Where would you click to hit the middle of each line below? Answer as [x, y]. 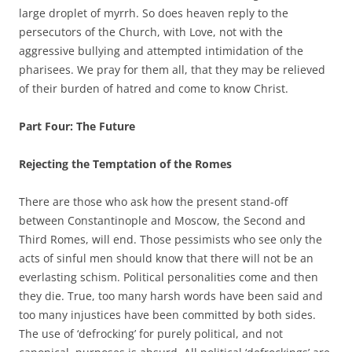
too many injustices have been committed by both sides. [167, 314]
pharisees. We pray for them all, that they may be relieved [172, 69]
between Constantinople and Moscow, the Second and [162, 220]
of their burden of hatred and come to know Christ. [154, 88]
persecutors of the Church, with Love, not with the [151, 31]
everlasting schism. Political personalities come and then [169, 277]
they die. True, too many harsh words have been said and [171, 295]
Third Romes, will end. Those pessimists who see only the [170, 239]
